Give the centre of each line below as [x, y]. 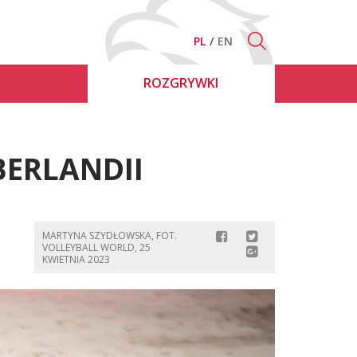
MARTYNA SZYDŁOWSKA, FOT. [109, 235]
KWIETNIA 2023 [76, 259]
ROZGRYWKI [181, 83]
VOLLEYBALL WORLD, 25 [96, 247]
